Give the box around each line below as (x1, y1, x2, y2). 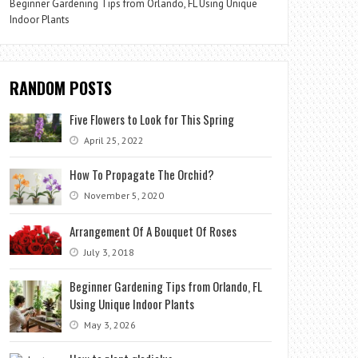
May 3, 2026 (82, 318, 137, 331)
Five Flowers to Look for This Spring (70, 110, 235, 128)
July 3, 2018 (82, 245, 135, 258)
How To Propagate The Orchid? (70, 165, 215, 183)
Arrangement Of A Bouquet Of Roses (70, 221, 237, 240)
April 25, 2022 (82, 134, 145, 146)
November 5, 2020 (82, 189, 165, 201)
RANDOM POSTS (10, 76, 113, 100)
